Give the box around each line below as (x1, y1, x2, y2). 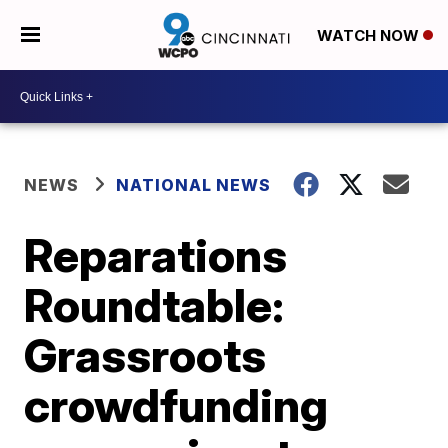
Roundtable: (24, 277, 285, 333)
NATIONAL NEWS (116, 175, 272, 195)
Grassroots (24, 327, 267, 383)
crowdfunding (24, 377, 329, 433)
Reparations (24, 227, 288, 283)
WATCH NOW (316, 26, 423, 46)
